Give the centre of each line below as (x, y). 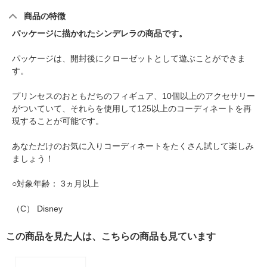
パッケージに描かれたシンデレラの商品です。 (100, 34)
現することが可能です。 (58, 121)
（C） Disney (37, 209)
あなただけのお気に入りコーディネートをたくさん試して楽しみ (133, 146)
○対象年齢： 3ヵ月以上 (55, 184)
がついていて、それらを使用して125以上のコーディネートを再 (132, 109)
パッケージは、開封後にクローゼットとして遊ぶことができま (129, 59)
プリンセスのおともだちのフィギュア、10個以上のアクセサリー (133, 96)
